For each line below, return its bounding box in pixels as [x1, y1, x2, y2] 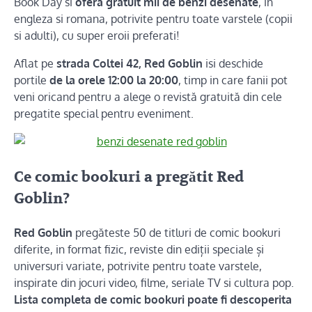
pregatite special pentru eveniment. [14, 107, 194, 121]
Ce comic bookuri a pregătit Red [14, 168, 244, 187]
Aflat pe [14, 56, 56, 71]
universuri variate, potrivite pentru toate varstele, [14, 259, 262, 274]
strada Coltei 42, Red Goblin [56, 56, 203, 71]
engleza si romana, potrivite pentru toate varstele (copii [14, 12, 292, 26]
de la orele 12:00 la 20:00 [49, 73, 178, 88]
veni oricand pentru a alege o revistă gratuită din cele [14, 90, 282, 104]
